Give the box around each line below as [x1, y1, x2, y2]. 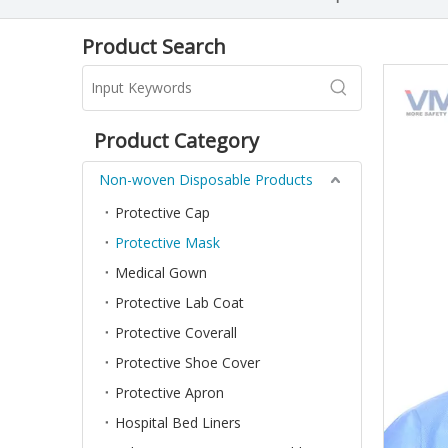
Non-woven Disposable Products [99, 170, 313, 189]
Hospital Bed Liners [115, 413, 241, 432]
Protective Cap [115, 203, 210, 222]
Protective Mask [115, 233, 220, 252]
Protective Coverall [115, 323, 237, 342]
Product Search [82, 33, 226, 60]
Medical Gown [115, 263, 207, 282]
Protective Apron [115, 383, 224, 402]
